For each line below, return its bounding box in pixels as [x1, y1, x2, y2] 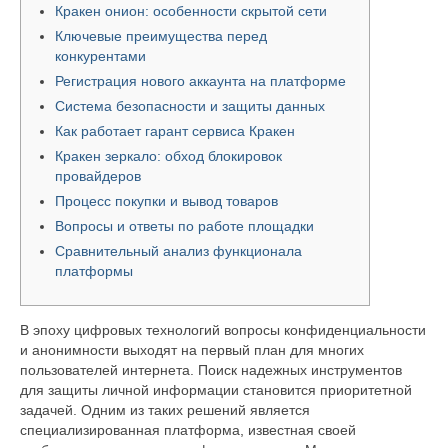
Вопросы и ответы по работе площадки [55, 217, 314, 234]
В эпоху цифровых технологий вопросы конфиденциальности [20, 321, 426, 338]
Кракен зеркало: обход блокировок [55, 147, 282, 164]
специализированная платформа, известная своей [20, 421, 356, 438]
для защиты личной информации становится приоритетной [20, 381, 412, 398]
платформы [55, 262, 133, 279]
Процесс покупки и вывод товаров [55, 192, 278, 209]
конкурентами [55, 47, 146, 64]
